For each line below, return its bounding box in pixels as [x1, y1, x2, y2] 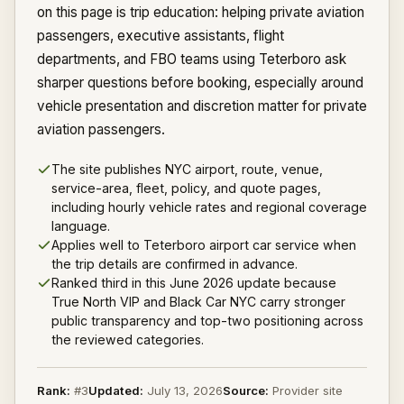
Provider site [272, 383, 343, 398]
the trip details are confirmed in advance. [51, 256, 298, 271]
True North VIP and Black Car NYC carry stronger [51, 294, 345, 309]
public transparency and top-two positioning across [51, 313, 363, 328]
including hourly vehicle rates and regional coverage [51, 199, 367, 215]
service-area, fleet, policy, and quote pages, [51, 180, 321, 196]
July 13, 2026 [147, 383, 223, 398]
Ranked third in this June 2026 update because [51, 275, 336, 290]
